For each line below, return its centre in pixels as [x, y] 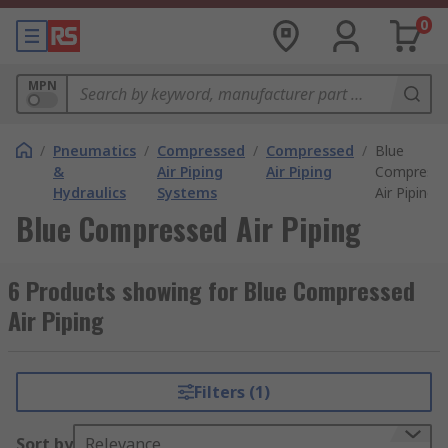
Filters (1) [231, 392]
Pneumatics [94, 150]
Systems [187, 192]
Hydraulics [89, 192]
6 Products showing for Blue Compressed [211, 290]
